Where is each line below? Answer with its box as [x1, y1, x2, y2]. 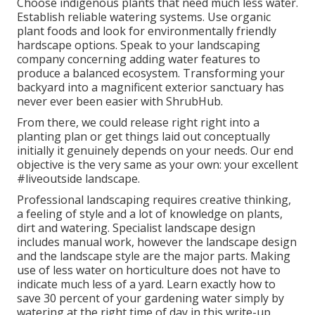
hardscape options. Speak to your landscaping [17, 37, 260, 53]
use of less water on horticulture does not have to [17, 262, 281, 278]
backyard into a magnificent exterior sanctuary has [17, 79, 284, 96]
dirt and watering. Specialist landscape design [17, 220, 255, 236]
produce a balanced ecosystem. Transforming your [17, 65, 285, 82]
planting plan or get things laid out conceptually [17, 129, 270, 145]
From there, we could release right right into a [17, 115, 259, 131]
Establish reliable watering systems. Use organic [17, 9, 271, 25]
